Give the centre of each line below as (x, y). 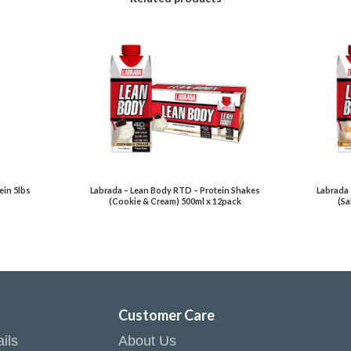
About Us (147, 340)
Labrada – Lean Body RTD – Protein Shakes (175, 190)
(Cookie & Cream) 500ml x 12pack (175, 201)
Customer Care (166, 315)
